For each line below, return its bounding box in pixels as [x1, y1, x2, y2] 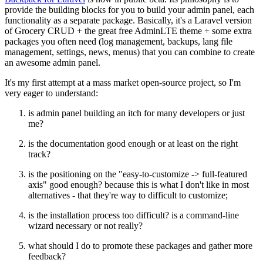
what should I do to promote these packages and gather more [28, 241, 252, 251]
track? [28, 149, 50, 160]
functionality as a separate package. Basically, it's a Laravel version [5, 15, 252, 26]
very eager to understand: [5, 88, 98, 99]
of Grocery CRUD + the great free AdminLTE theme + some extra [5, 26, 252, 36]
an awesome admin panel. [5, 58, 100, 68]
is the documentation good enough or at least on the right [28, 139, 238, 149]
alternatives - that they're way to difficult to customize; [28, 190, 228, 201]
